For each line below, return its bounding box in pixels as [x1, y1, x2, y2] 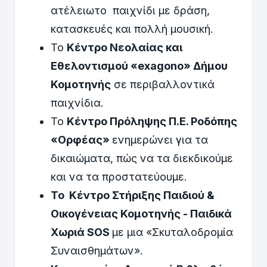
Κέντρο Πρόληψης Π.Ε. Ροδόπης [67, 115, 237, 128]
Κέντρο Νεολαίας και [67, 41, 182, 54]
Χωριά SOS [51, 226, 112, 239]
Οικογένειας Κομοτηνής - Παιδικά [51, 207, 232, 221]
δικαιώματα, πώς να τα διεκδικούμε [51, 152, 233, 165]
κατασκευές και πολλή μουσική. [51, 23, 213, 36]
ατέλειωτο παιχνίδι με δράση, [51, 4, 210, 17]
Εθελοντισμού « [51, 60, 138, 73]
